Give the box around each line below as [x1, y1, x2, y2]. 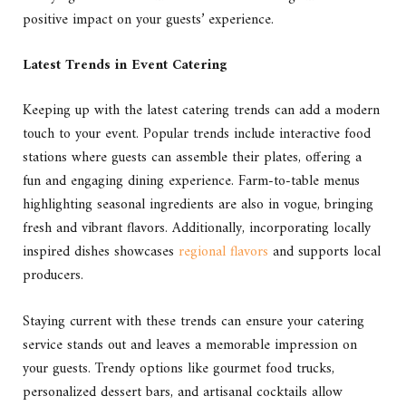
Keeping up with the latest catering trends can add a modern [23, 98, 380, 124]
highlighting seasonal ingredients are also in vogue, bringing [23, 192, 373, 218]
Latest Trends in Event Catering [23, 53, 227, 79]
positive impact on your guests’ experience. [23, 7, 274, 34]
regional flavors [179, 239, 268, 266]
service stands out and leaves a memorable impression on [23, 332, 357, 358]
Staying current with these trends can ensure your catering [23, 308, 364, 334]
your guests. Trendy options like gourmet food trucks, [23, 355, 334, 382]
